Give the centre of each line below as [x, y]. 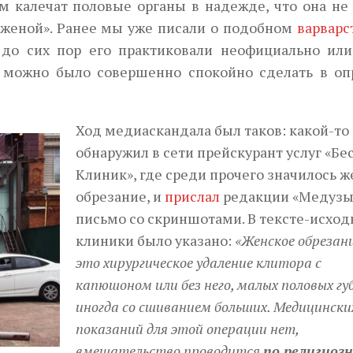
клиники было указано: [155, 240]
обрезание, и [120, 196]
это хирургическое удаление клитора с [199, 262]
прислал [192, 196]
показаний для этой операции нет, [187, 328]
